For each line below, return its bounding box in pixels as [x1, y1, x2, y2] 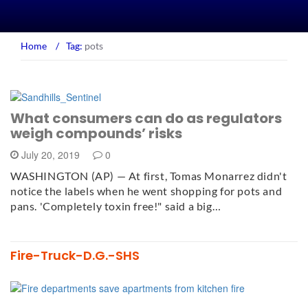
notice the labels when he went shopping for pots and [10, 184, 283, 198]
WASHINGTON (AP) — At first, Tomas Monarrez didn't [10, 169, 287, 183]
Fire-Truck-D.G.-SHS [10, 247, 140, 265]
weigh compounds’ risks [10, 124, 182, 144]
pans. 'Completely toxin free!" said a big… [10, 199, 221, 213]
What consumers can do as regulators [10, 109, 282, 129]
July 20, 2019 [19, 148, 82, 162]
